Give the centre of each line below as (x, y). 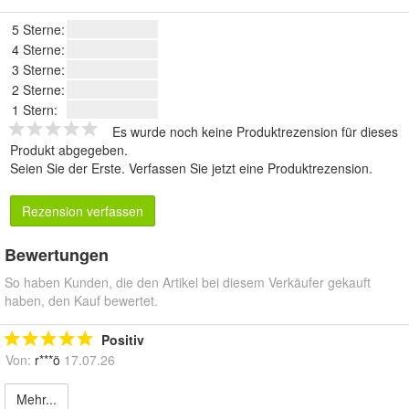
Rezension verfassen (83, 211)
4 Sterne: (38, 50)
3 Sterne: (38, 70)
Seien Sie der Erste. (69, 168)
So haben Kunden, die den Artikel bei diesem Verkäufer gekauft (188, 283)
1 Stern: (35, 110)
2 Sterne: (38, 90)
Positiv (123, 340)
